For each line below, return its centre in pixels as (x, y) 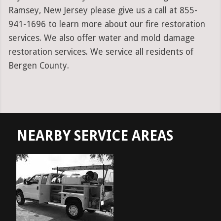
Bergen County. (38, 66)
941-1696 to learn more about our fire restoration (107, 24)
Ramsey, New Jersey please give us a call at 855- (103, 11)
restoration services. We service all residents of (101, 52)
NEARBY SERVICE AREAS (95, 136)
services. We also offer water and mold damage (101, 38)
